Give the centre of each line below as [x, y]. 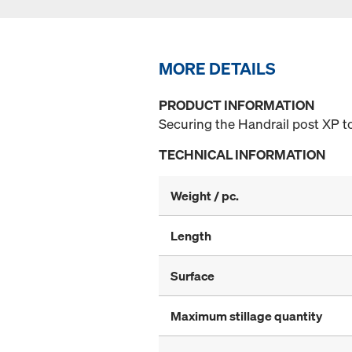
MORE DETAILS [217, 69]
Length [191, 236]
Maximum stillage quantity [246, 316]
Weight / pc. [205, 196]
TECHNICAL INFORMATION [242, 155]
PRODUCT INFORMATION [236, 105]
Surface [192, 276]
